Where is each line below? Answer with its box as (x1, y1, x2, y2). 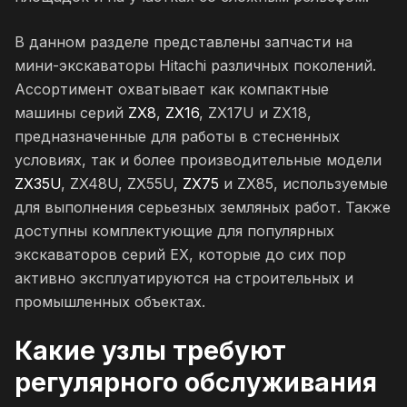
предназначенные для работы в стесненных (15, 127, 340, 145)
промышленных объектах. (15, 293, 205, 311)
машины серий (15, 104, 128, 122)
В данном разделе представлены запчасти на (15, 33, 352, 51)
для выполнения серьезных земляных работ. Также (15, 198, 391, 216)
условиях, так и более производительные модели (15, 151, 382, 169)
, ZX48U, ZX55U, (61, 174, 183, 193)
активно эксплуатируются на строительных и (15, 269, 353, 287)
